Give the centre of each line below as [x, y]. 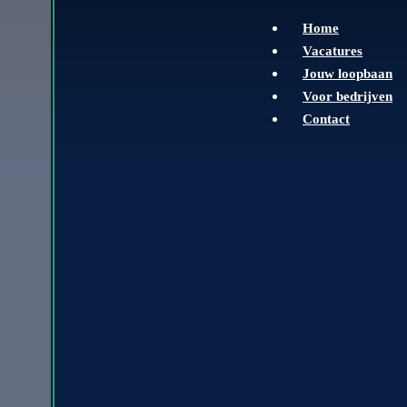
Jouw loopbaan [347, 73]
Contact [326, 119]
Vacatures [333, 50]
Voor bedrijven [347, 96]
